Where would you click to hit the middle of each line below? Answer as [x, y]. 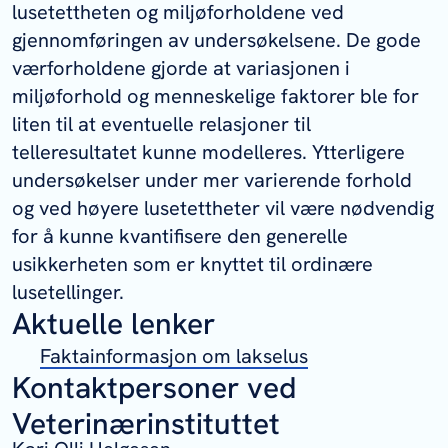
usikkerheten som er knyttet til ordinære [192, 264]
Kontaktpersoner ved [154, 388]
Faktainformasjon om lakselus [174, 356]
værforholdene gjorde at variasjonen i [181, 68]
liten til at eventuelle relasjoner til [161, 124]
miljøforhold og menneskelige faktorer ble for [215, 96]
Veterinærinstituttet [146, 424]
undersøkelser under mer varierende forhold [212, 180]
